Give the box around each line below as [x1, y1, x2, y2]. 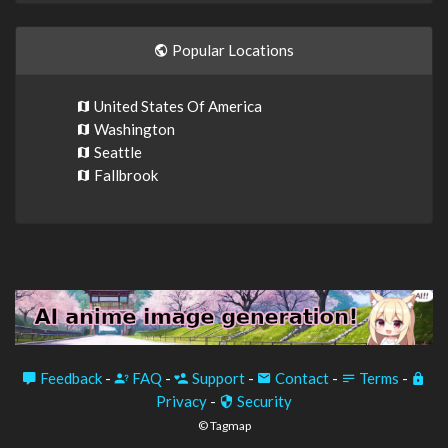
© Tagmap [197, 418, 251, 434]
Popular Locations [169, 40, 294, 59]
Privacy [156, 392, 207, 411]
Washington [91, 119, 175, 138]
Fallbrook [91, 165, 158, 184]
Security [234, 392, 292, 411]
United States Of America [91, 96, 262, 115]
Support [189, 369, 245, 388]
